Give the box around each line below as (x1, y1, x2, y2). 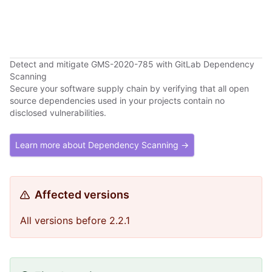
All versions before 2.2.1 (20, 214, 130, 226)
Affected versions (35, 188, 129, 201)
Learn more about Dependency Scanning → (15, 140, 189, 150)
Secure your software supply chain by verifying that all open (10, 83, 249, 93)
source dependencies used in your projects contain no (10, 95, 225, 106)
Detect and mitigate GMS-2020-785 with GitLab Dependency (10, 59, 254, 69)
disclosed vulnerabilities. (10, 107, 106, 118)
